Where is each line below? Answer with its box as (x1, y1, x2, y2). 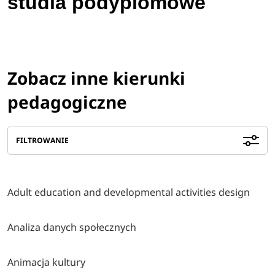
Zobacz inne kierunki (7, 66, 186, 90)
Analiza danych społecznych (7, 220, 137, 234)
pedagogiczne (7, 90, 128, 114)
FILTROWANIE (16, 134, 69, 145)
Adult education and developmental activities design (7, 185, 250, 199)
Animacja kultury (7, 255, 86, 269)
